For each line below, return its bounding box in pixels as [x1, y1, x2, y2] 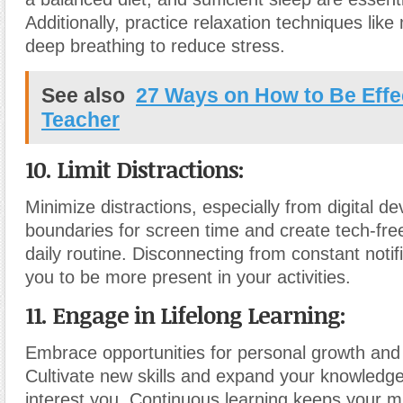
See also [41, 84, 125, 107]
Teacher [41, 108, 120, 131]
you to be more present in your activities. [25, 267, 351, 287]
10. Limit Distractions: [25, 154, 244, 184]
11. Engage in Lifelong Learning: [25, 300, 345, 330]
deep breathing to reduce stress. [25, 36, 285, 56]
